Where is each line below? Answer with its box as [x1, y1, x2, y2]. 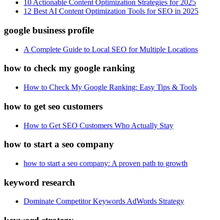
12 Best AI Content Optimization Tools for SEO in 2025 [24, 7, 198, 16]
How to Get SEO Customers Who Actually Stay [24, 121, 173, 130]
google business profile [4, 25, 94, 35]
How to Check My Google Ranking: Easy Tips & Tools [24, 83, 197, 92]
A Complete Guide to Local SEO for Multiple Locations [24, 45, 198, 54]
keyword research [4, 177, 75, 188]
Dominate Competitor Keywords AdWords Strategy [24, 197, 184, 206]
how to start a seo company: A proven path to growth [24, 159, 188, 167]
